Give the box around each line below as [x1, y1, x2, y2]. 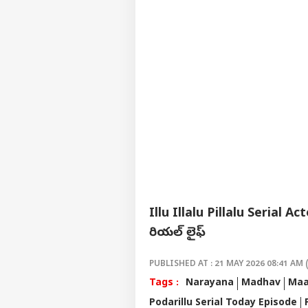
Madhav [241, 276, 280, 290]
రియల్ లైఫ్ [149, 224, 206, 242]
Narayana [186, 276, 234, 290]
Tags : [149, 276, 179, 290]
